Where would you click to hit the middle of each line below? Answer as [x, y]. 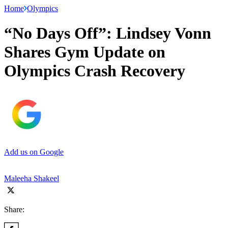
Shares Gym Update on [85, 52]
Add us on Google [34, 152]
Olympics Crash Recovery [95, 71]
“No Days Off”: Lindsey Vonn [108, 33]
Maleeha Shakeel [32, 178]
